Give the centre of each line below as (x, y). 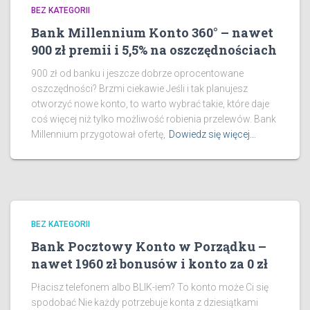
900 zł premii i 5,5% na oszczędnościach (154, 50)
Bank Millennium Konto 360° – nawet (152, 33)
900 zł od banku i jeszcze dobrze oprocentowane (137, 73)
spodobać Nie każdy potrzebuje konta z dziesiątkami (145, 302)
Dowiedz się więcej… (212, 134)
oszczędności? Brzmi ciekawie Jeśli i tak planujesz (139, 89)
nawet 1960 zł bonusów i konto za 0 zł (149, 264)
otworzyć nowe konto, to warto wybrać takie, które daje (150, 104)
